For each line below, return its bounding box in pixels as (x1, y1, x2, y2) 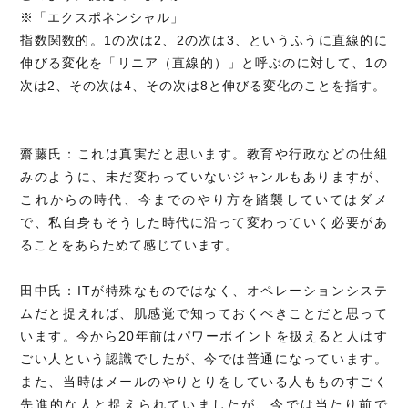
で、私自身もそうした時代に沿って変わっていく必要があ (20, 214, 388, 229)
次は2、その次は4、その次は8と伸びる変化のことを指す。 (20, 77, 387, 93)
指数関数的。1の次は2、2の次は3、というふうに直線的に (20, 32, 388, 47)
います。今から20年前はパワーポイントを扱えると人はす (20, 328, 388, 343)
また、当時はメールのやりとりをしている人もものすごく (20, 373, 388, 389)
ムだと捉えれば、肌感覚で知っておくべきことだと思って (20, 305, 388, 321)
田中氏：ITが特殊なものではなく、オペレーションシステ (20, 282, 388, 298)
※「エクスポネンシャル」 (20, 9, 185, 25)
